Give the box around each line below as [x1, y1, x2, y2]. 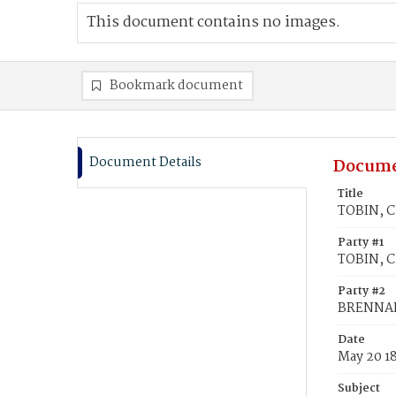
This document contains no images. [87, 11, 340, 34]
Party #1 [338, 233, 384, 252]
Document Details [89, 152, 202, 173]
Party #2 [338, 282, 385, 301]
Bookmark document [110, 75, 243, 96]
